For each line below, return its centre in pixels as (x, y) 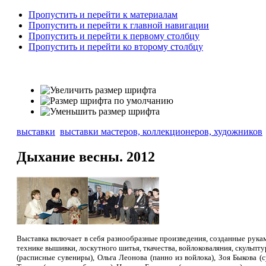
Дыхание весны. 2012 (85, 157)
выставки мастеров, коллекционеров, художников (161, 132)
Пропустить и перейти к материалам (103, 15)
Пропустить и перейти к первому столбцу (114, 36)
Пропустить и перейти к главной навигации (119, 25)
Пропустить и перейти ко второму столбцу (116, 47)
